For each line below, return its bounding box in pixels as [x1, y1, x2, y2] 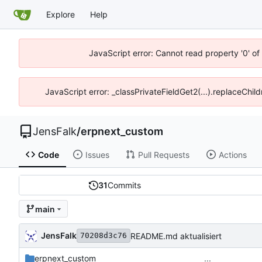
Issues [85, 149, 109, 160]
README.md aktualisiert [130, 230, 222, 241]
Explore [46, 9, 75, 19]
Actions [218, 149, 247, 160]
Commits [108, 180, 142, 191]
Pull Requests [137, 149, 189, 160]
